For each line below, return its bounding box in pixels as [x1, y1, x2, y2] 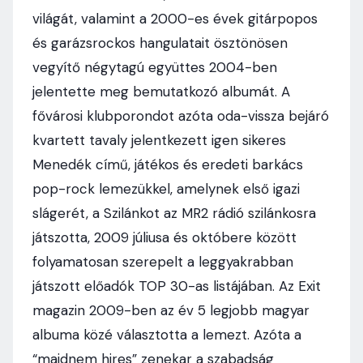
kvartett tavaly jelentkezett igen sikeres [32, 131, 286, 149]
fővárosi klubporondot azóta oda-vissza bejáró [32, 107, 329, 125]
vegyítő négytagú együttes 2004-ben [32, 58, 277, 76]
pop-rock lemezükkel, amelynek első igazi [32, 180, 300, 198]
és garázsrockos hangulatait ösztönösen [32, 34, 288, 52]
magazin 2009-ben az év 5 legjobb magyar [32, 301, 310, 319]
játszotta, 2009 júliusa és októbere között [32, 228, 297, 246]
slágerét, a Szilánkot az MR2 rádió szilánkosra [32, 204, 316, 222]
